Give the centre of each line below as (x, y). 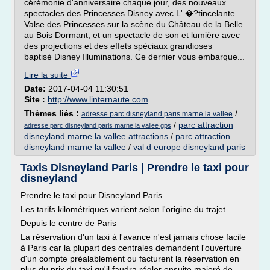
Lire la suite (47, 75)
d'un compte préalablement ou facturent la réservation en (130, 259)
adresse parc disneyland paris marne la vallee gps (98, 125)
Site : (36, 99)
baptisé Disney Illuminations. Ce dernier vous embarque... (134, 57)
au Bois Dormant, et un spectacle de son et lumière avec (132, 35)
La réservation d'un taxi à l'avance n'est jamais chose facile (133, 237)
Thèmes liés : (53, 113)
